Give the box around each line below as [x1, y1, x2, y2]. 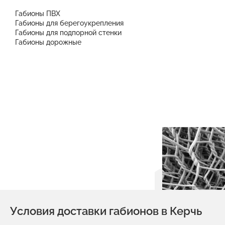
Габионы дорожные [15, 38, 81, 46]
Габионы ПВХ [15, 10, 60, 18]
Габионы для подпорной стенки [15, 29, 122, 37]
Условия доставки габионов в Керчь [10, 204, 202, 217]
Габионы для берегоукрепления [15, 19, 124, 27]
